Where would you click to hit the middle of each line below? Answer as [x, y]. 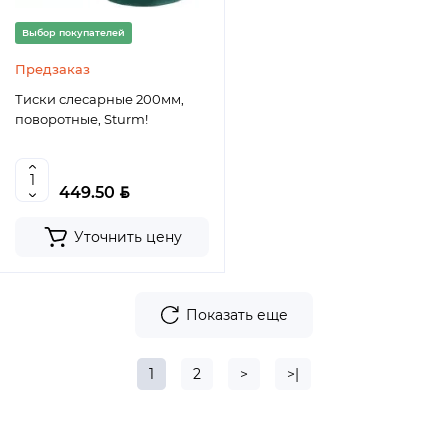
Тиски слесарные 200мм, [99, 99]
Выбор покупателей [73, 33]
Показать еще [237, 315]
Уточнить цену [127, 237]
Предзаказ [52, 69]
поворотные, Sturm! [81, 119]
